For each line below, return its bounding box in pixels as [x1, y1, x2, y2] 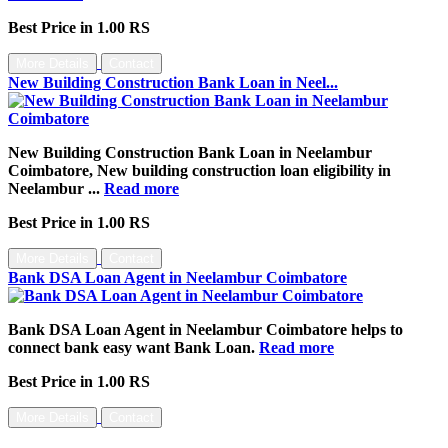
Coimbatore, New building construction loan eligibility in [8, 161, 391, 179]
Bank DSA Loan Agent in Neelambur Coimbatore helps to [8, 320, 403, 338]
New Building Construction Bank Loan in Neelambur [8, 143, 372, 161]
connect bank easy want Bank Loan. [8, 338, 259, 356]
